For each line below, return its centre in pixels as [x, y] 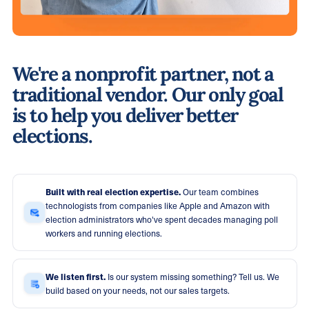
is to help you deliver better [125, 115]
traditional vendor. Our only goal [148, 94]
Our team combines [220, 191]
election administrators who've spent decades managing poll [161, 219]
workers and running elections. [103, 233]
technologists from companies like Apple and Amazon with [157, 205]
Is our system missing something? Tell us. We [193, 276]
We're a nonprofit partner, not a [143, 73]
